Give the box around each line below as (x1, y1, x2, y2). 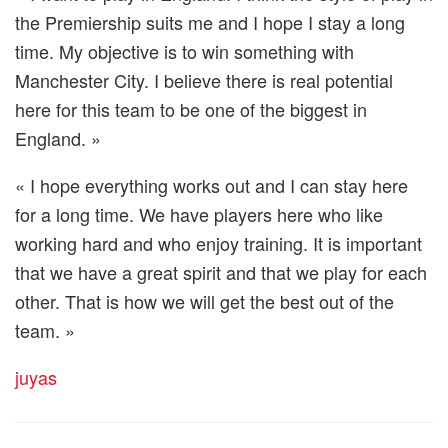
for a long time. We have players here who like (15, 200, 383, 227)
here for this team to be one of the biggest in (15, 95, 367, 122)
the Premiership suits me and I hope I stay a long (15, 8, 405, 35)
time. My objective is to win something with (15, 37, 354, 64)
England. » (15, 124, 101, 151)
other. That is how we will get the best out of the (15, 287, 394, 314)
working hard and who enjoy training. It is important (15, 229, 422, 256)
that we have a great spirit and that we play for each (15, 258, 427, 285)
